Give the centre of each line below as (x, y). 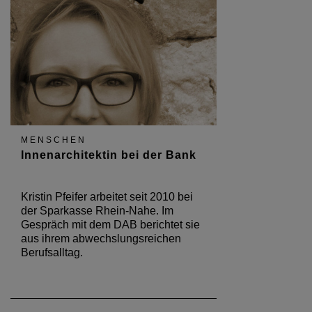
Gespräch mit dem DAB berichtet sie (110, 225)
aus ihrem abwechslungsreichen (101, 239)
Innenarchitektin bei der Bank (109, 155)
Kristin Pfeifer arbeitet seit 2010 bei (107, 197)
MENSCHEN (54, 140)
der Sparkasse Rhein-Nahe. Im (97, 211)
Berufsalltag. (52, 252)
